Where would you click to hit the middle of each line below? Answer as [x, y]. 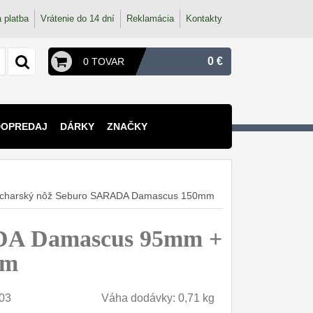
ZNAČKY [127, 126]
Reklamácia [150, 19]
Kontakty [204, 19]
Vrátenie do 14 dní [78, 19]
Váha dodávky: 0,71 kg [158, 298]
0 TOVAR [104, 61]
